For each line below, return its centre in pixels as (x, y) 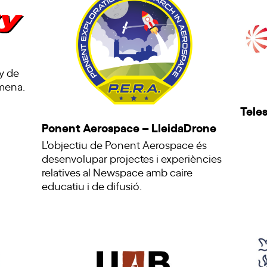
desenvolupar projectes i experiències (131, 158)
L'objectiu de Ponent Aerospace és (124, 145)
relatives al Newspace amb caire (117, 172)
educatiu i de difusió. (91, 186)
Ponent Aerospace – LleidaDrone (129, 127)
